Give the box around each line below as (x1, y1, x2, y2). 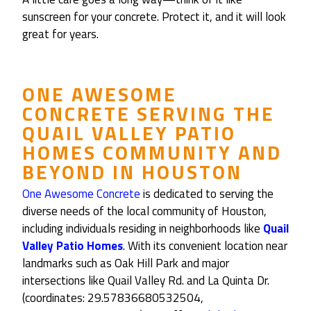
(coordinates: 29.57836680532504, (22, 289, 203, 308)
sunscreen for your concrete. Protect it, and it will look (22, 8, 286, 26)
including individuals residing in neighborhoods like (22, 219, 263, 238)
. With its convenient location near (123, 237, 287, 255)
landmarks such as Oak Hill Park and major (22, 254, 229, 273)
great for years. (22, 25, 99, 44)
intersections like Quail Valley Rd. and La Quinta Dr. (22, 271, 269, 290)
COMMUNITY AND (96, 137, 282, 168)
